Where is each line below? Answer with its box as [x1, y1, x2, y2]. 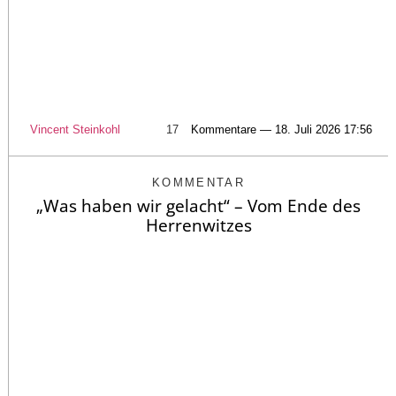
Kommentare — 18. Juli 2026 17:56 [190, 122, 372, 136]
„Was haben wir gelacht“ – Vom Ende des [36, 194, 361, 217]
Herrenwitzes [145, 213, 252, 237]
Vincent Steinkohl [29, 122, 120, 136]
